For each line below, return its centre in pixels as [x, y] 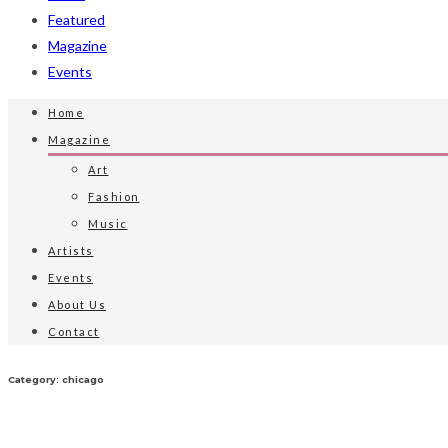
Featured [76, 19]
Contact [74, 331]
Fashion [114, 196]
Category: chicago [56, 379]
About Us [77, 304]
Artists [71, 250]
